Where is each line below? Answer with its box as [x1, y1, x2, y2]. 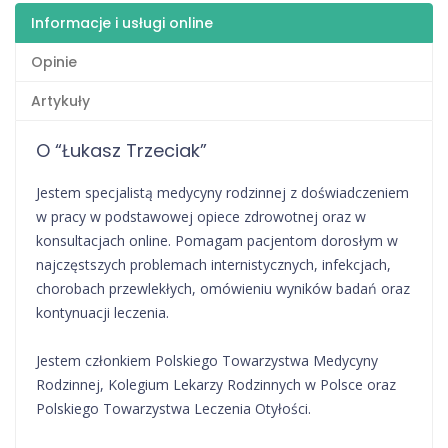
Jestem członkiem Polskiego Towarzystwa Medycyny [36, 350, 378, 370]
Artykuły [31, 90, 90, 111]
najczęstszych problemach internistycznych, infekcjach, [36, 254, 391, 274]
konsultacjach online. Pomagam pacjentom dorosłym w [36, 230, 398, 250]
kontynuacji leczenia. [36, 302, 169, 322]
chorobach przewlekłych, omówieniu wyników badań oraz [36, 278, 410, 298]
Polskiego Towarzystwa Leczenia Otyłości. [36, 398, 311, 418]
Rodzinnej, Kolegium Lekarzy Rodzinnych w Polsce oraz [36, 374, 396, 394]
